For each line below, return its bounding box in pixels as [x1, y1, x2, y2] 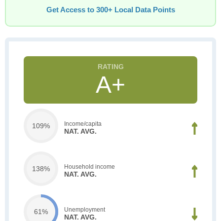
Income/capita [64, 120, 102, 127]
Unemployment [64, 206, 105, 213]
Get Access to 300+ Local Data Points [46, 6, 175, 14]
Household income [64, 163, 115, 170]
